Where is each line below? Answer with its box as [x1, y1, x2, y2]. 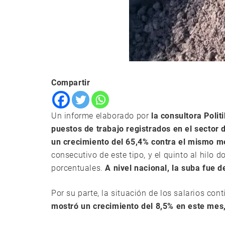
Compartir [51, 78, 90, 87]
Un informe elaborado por [51, 111, 151, 121]
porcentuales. [51, 163, 105, 173]
